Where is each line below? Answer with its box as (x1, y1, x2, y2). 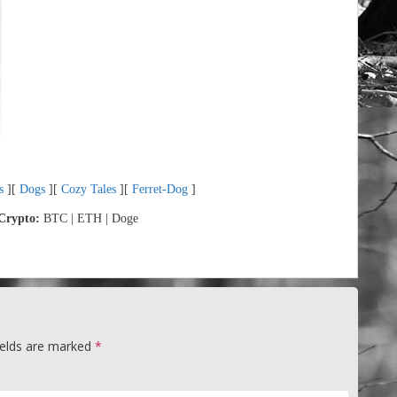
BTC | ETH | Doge (43, 212, 138, 226)
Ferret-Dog (131, 183, 188, 197)
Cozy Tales (60, 183, 116, 197)
